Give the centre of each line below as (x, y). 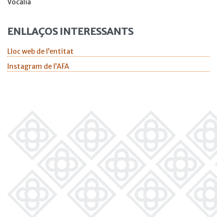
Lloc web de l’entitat (40, 52)
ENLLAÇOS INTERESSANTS (70, 31)
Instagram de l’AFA (38, 67)
